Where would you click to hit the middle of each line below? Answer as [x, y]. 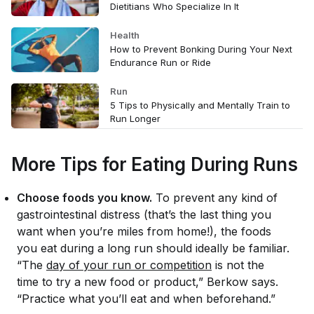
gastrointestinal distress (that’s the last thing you [144, 214]
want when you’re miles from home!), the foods [144, 231]
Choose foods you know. [84, 197]
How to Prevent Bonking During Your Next [201, 49]
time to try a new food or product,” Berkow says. [148, 281]
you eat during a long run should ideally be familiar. [153, 248]
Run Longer [135, 118]
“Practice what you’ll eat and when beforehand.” [146, 298]
